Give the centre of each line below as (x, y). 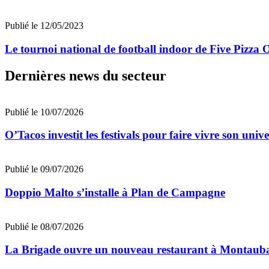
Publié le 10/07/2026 (44, 112)
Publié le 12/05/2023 (44, 26)
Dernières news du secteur (86, 75)
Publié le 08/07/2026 (44, 226)
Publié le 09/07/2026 (44, 169)
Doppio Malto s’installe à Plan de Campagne (115, 192)
